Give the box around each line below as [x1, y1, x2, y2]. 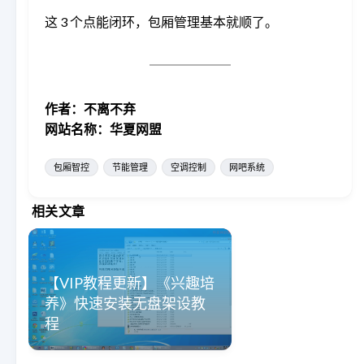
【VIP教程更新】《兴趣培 [45, 273, 214, 292]
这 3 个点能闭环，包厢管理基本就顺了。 [45, 13, 278, 29]
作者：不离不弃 [45, 100, 136, 116]
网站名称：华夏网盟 [45, 120, 162, 136]
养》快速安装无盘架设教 [45, 293, 206, 312]
